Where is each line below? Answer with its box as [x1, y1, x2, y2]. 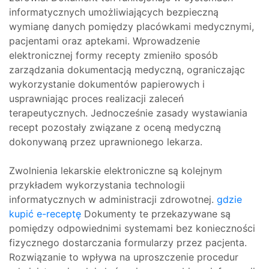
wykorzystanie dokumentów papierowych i [9, 78, 205, 90]
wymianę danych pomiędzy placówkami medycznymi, [9, 20, 254, 32]
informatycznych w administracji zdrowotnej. [9, 193, 217, 205]
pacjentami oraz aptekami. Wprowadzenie [9, 35, 200, 47]
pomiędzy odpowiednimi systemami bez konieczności [9, 222, 255, 234]
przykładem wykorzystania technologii [9, 179, 185, 191]
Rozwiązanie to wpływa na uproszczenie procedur [9, 251, 238, 263]
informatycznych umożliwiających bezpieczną [9, 6, 219, 18]
